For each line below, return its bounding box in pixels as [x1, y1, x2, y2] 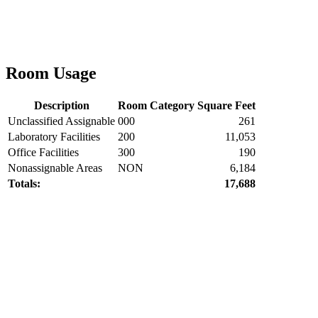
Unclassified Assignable [8, 114, 115, 127]
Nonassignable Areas [8, 161, 102, 174]
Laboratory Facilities [8, 130, 100, 143]
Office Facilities [8, 146, 79, 158]
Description [33, 99, 89, 111]
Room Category [118, 99, 194, 111]
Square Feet [197, 99, 256, 111]
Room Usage [6, 63, 97, 82]
